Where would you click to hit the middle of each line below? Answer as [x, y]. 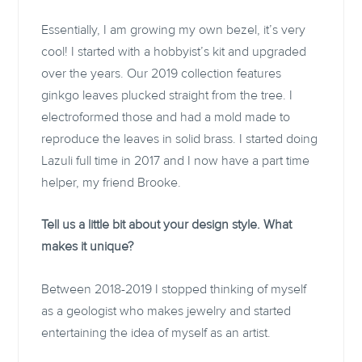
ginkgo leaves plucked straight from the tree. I [167, 95]
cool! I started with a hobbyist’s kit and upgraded [174, 51]
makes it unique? [88, 247]
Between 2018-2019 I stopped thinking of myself [174, 289]
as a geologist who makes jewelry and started [166, 311]
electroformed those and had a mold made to [166, 117]
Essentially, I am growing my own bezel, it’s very [174, 29]
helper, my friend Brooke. [113, 182]
